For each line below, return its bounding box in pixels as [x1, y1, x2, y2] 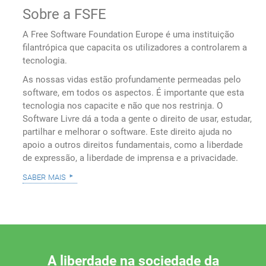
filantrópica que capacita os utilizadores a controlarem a [23, 42, 248, 53]
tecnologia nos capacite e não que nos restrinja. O [23, 100, 223, 111]
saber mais [23, 169, 66, 183]
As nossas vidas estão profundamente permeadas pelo [23, 74, 242, 85]
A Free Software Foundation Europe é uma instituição [23, 28, 235, 40]
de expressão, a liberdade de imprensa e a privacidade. [23, 152, 239, 163]
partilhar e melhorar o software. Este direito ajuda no [23, 126, 233, 137]
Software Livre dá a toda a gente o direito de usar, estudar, [23, 113, 252, 124]
